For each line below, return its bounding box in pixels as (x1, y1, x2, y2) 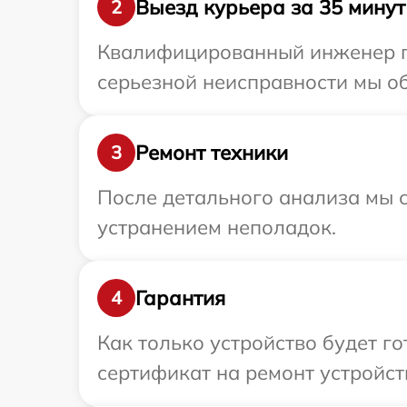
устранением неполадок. (97, 214, 336, 241)
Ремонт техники (135, 139, 288, 165)
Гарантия (135, 284, 225, 311)
